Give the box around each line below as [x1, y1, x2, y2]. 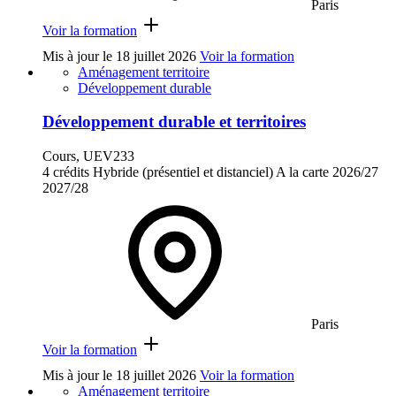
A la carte [276, 164, 329, 179]
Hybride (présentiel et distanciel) [93, 164, 273, 179]
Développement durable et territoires [42, 112, 306, 132]
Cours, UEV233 [42, 148, 134, 164]
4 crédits [42, 164, 89, 179]
